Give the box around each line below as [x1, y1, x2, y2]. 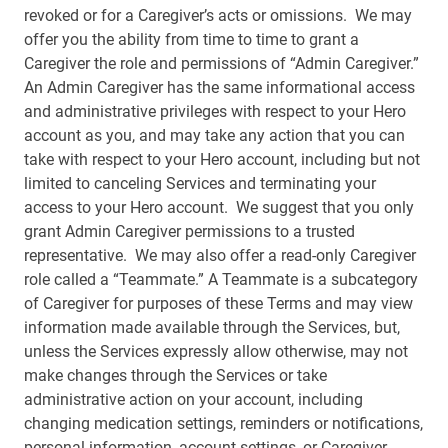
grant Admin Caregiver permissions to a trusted [24, 222, 355, 241]
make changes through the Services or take [24, 366, 327, 385]
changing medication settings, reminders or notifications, [24, 414, 423, 433]
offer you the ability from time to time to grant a [24, 30, 359, 49]
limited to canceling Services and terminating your [24, 174, 376, 193]
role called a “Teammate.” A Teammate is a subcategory [24, 270, 418, 289]
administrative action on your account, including [24, 390, 363, 409]
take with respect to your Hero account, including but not [24, 150, 420, 169]
